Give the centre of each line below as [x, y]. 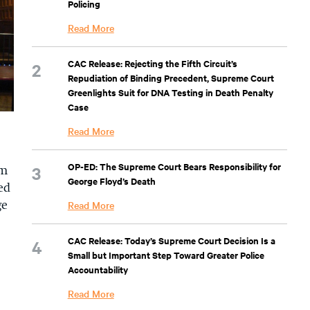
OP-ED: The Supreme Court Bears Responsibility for [174, 166]
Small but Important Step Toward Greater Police [166, 255]
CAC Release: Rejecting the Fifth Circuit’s [152, 63]
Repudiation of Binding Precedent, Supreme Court [171, 78]
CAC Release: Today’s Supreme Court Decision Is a [171, 240]
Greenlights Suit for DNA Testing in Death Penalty [170, 92]
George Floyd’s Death [111, 181]
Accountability [98, 270]
